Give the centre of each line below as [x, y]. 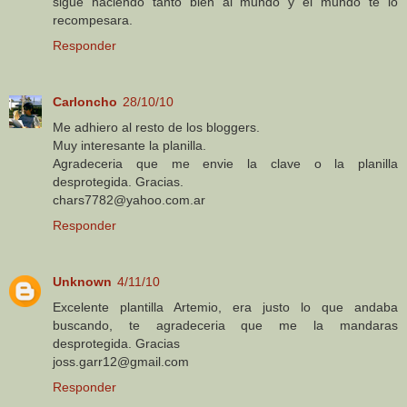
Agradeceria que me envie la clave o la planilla [225, 164]
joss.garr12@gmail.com [121, 362]
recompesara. [93, 20]
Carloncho [85, 102]
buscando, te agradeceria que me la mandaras [225, 326]
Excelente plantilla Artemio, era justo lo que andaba [225, 308]
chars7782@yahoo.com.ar [129, 200]
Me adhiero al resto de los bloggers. [156, 128]
